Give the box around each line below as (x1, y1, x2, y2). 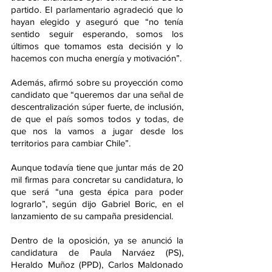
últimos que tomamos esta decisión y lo (11, 41, 183, 52)
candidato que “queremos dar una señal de (11, 89, 183, 100)
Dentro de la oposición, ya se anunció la (11, 235, 183, 246)
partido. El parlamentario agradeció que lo (11, 4, 183, 15)
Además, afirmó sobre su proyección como (11, 77, 183, 88)
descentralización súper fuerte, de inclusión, (11, 101, 183, 112)
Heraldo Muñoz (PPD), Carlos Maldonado (11, 259, 183, 270)
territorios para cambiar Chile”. (11, 138, 131, 149)
